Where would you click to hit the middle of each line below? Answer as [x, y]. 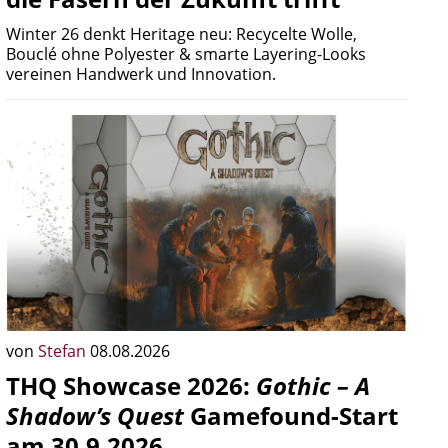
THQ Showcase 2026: [131, 385]
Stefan [64, 351]
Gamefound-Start [291, 415]
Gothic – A [313, 385]
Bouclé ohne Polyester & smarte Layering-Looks [186, 54]
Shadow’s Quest [95, 415]
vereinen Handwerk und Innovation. [141, 74]
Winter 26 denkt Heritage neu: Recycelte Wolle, [181, 34]
